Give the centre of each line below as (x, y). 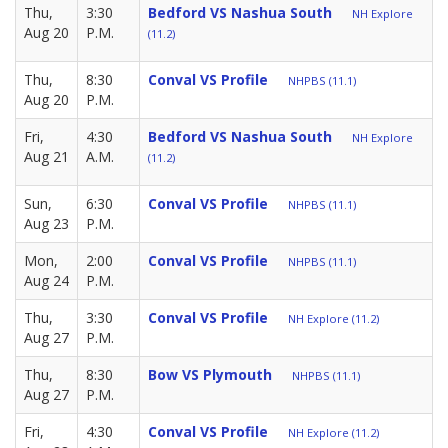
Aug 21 (46, 157)
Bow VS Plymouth (210, 375)
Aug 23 (46, 224)
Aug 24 (46, 281)
